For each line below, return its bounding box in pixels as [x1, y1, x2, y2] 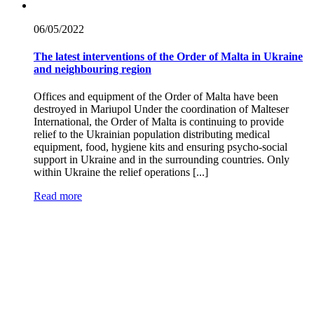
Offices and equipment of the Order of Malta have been [34, 90, 278, 103]
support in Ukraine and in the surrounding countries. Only [34, 153, 289, 166]
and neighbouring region [34, 62, 151, 75]
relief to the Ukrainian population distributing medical [34, 128, 270, 141]
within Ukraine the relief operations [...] [34, 166, 208, 179]
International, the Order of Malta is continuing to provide [34, 116, 284, 128]
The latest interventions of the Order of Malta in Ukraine [34, 50, 303, 62]
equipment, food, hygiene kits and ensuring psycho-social [34, 141, 287, 153]
